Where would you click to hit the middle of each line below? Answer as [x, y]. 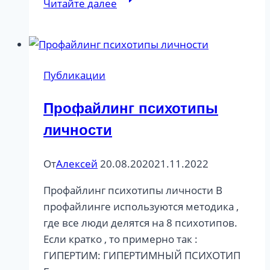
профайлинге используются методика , [141, 206]
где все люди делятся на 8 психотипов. [140, 222]
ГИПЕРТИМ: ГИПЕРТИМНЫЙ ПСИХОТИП [142, 255]
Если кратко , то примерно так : [121, 239]
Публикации [74, 75]
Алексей [77, 163]
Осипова [138, 46]
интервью [142, 14]
